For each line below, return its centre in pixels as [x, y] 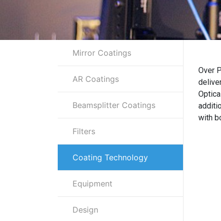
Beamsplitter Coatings [114, 105]
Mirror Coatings [102, 53]
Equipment [92, 184]
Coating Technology [110, 158]
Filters [84, 131]
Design [85, 210]
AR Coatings [96, 79]
